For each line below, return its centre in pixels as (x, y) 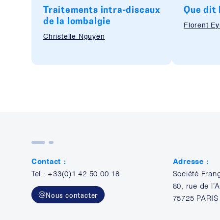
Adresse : (191, 162)
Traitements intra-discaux (102, 9)
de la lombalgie (77, 20)
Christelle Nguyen (74, 37)
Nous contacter (72, 195)
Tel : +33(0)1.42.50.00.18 (76, 174)
